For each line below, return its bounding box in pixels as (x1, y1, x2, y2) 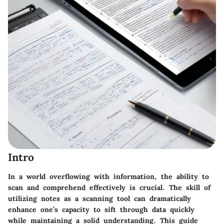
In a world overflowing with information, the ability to (8, 171, 209, 181)
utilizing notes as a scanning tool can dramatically (8, 193, 191, 203)
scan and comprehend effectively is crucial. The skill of (8, 182, 210, 192)
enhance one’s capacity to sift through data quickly (8, 204, 194, 214)
